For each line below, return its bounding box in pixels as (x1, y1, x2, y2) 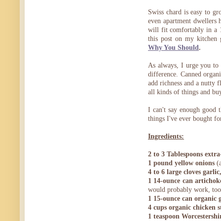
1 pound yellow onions (148, 159, 215, 167)
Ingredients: (148, 133, 184, 141)
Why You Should (148, 44, 199, 52)
